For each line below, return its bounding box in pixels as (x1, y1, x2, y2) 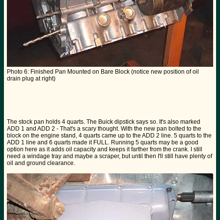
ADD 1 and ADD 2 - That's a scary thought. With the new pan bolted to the (7, 125, 201, 133)
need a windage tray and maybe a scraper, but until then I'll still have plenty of (7, 153, 212, 160)
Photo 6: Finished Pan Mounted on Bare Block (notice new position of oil (7, 68, 199, 76)
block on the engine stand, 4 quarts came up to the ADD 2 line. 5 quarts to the (7, 132, 212, 139)
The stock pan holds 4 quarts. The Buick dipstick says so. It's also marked (7, 118, 200, 126)
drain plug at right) (7, 75, 55, 82)
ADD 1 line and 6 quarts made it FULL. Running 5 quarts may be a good (7, 139, 198, 146)
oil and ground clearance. (7, 160, 75, 167)
